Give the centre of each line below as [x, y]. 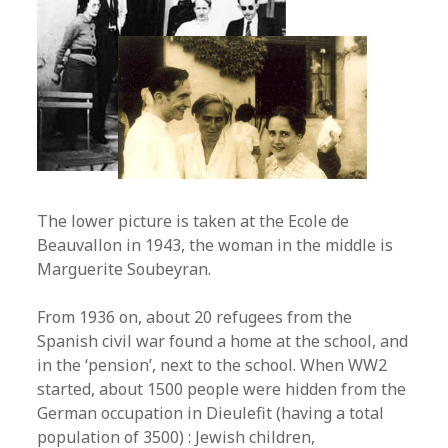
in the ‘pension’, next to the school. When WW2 [212, 364]
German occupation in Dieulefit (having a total [211, 412]
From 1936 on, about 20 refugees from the [195, 316]
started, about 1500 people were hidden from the [222, 388]
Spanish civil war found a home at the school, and [223, 340]
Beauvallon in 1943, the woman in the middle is [215, 244]
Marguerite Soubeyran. [124, 268]
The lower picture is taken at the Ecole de [193, 220]
